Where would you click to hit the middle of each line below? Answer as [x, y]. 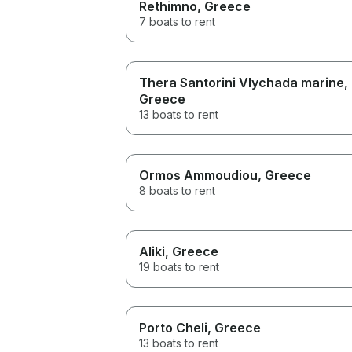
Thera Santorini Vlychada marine [242, 82]
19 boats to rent [179, 266]
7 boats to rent [177, 21]
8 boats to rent [177, 190]
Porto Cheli [173, 327]
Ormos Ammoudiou [198, 175]
